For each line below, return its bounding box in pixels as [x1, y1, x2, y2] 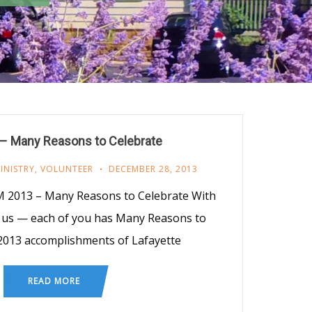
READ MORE [27, 274, 80, 287]
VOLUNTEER [40, 162, 93, 175]
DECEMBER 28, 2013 [108, 162, 198, 175]
